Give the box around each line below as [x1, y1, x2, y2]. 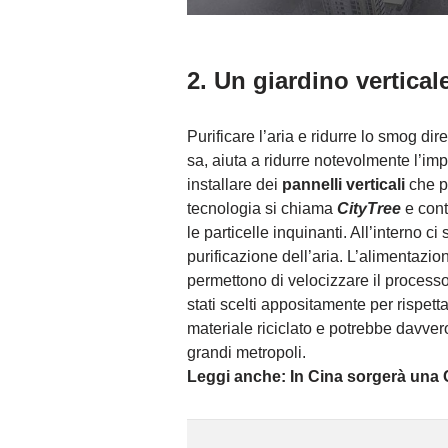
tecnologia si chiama [187, 200, 337, 218]
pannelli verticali [282, 176, 405, 194]
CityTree [337, 200, 401, 218]
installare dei [187, 176, 282, 194]
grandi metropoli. [187, 344, 306, 362]
